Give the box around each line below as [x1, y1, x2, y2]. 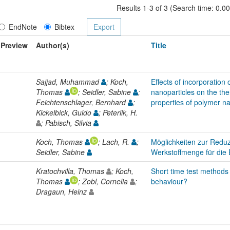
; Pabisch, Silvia [41, 117, 93, 128]
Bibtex [54, 21, 74, 32]
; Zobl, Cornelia [78, 176, 130, 186]
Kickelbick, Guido [36, 107, 93, 118]
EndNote [8, 21, 37, 32]
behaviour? [151, 176, 187, 186]
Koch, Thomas [36, 136, 85, 147]
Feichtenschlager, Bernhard [36, 97, 128, 107]
